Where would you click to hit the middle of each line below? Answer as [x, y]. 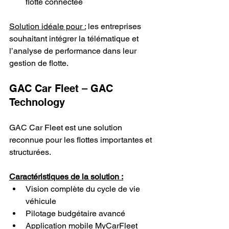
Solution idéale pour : [48, 26]
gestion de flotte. [39, 63]
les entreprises [114, 26]
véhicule [41, 201]
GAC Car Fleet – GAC [63, 88]
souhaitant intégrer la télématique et [75, 38]
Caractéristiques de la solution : [66, 176]
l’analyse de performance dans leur [74, 51]
